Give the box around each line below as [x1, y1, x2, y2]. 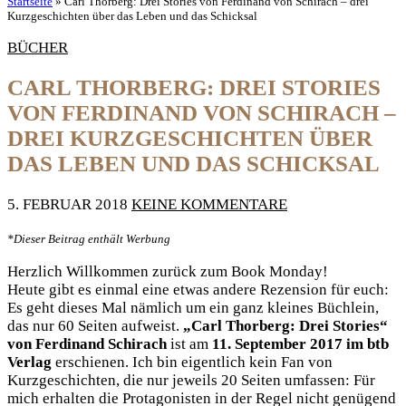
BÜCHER [7, 38, 68, 56]
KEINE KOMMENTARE [131, 196, 287, 213]
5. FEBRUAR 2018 [7, 196, 128, 213]
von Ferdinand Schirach [7, 335, 167, 353]
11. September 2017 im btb [212, 335, 389, 353]
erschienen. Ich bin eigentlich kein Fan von [52, 353, 333, 371]
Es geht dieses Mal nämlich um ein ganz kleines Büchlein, [7, 299, 379, 316]
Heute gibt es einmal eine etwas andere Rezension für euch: [7, 281, 389, 298]
